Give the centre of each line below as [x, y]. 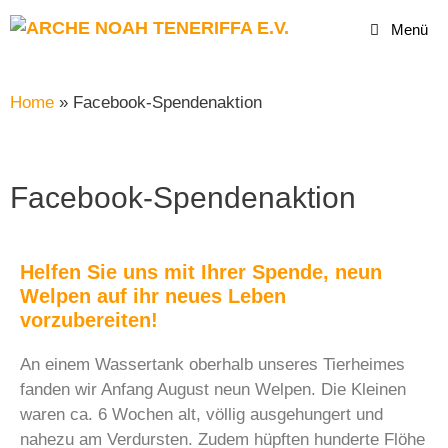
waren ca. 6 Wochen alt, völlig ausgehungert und [201, 414]
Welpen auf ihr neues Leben [153, 295]
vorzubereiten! [89, 319]
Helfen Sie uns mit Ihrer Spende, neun [201, 271]
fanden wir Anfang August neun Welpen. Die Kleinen [213, 389]
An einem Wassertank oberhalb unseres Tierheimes [212, 364]
